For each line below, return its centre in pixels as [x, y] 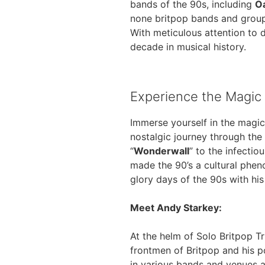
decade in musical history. [188, 47]
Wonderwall [161, 151]
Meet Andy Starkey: [176, 207]
